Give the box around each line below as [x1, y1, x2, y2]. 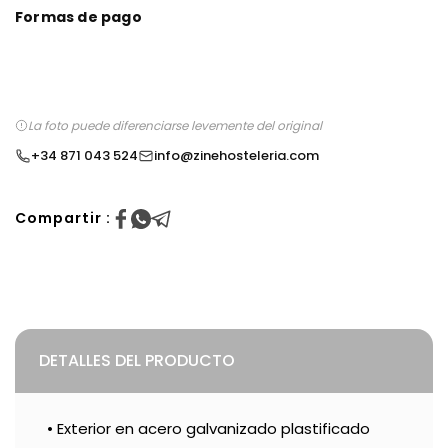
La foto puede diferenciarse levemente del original [28, 117, 322, 135]
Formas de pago [15, 7, 142, 28]
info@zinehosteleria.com [154, 146, 319, 166]
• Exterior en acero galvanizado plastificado [47, 418, 370, 440]
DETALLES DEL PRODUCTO [39, 349, 235, 373]
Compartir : [15, 208, 111, 229]
